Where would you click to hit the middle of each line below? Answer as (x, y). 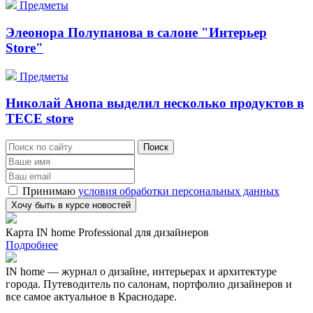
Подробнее (32, 245)
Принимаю (50, 191)
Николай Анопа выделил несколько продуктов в (155, 103)
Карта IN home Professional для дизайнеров (107, 232)
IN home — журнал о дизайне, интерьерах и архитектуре (141, 271)
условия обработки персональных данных (179, 191)
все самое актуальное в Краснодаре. (93, 297)
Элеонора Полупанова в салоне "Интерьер (136, 32)
